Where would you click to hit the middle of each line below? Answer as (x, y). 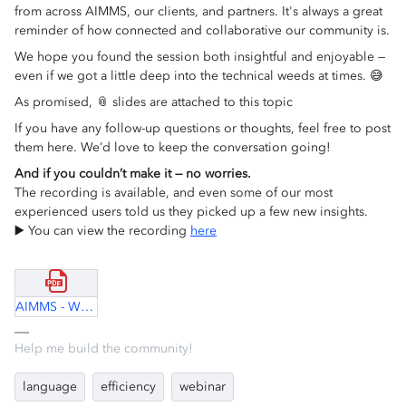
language (50, 386)
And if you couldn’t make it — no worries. (133, 174)
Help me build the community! (104, 348)
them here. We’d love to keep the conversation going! (173, 147)
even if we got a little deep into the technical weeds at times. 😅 (199, 76)
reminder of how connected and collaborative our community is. (202, 30)
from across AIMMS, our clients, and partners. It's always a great (198, 11)
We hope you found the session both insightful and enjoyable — (200, 57)
